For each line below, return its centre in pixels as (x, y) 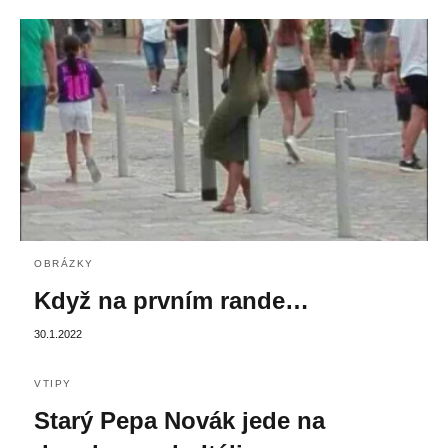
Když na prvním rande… (171, 300)
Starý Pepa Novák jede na (179, 420)
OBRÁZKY (64, 263)
